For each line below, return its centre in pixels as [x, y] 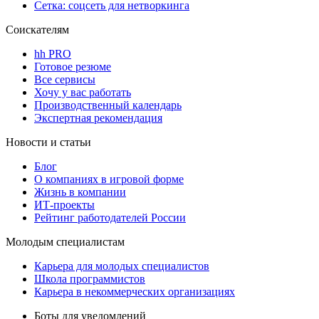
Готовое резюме [73, 67]
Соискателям [37, 30]
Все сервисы [65, 80]
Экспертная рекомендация [98, 118]
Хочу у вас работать [83, 93]
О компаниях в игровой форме [109, 179]
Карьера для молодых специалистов [122, 266]
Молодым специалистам [65, 242]
